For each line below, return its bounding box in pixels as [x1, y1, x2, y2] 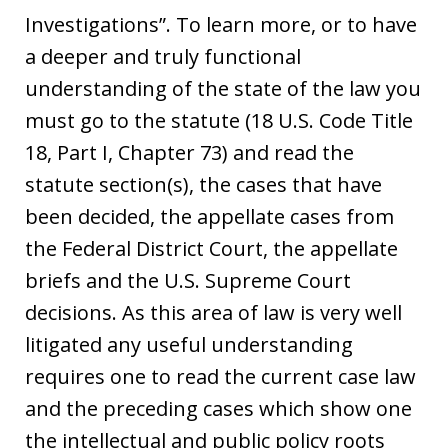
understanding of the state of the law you [25, 74, 421, 102]
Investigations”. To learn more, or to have [25, 10, 417, 38]
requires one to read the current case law [25, 362, 416, 390]
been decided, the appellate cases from [25, 202, 394, 230]
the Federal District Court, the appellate [25, 234, 398, 262]
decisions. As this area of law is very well [25, 298, 402, 326]
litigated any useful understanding [25, 330, 353, 358]
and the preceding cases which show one [25, 394, 412, 422]
